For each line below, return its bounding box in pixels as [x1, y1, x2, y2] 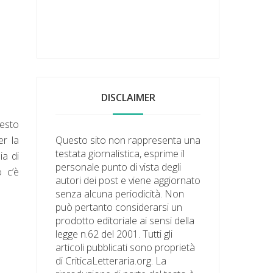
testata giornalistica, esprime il [55, 146, 185, 160]
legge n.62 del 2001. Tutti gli [55, 227, 173, 241]
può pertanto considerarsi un [55, 200, 183, 214]
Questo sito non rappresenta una [55, 133, 201, 147]
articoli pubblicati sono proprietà [55, 240, 196, 254]
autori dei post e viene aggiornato [55, 173, 201, 187]
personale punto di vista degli [55, 160, 182, 174]
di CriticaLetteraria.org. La [55, 253, 167, 268]
